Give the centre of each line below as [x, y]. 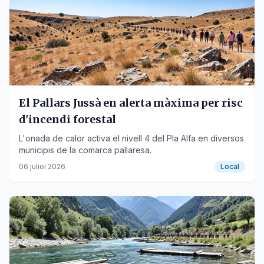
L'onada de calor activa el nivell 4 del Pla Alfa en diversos [131, 138]
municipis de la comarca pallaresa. [85, 150]
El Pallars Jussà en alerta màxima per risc [131, 103]
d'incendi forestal [67, 119]
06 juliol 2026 [42, 166]
